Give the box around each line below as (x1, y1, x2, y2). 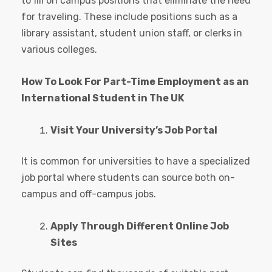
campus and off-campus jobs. (21, 188, 156, 200)
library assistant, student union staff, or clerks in (21, 27, 242, 39)
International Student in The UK (21, 92, 184, 104)
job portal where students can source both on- (21, 172, 235, 184)
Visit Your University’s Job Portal (50, 124, 217, 137)
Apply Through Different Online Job (50, 220, 229, 233)
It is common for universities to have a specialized (21, 155, 250, 168)
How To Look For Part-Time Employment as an (21, 76, 249, 88)
